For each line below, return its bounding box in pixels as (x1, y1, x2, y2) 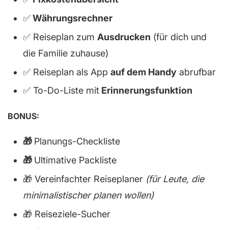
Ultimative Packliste (34, 155, 117, 166)
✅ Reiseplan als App (23, 66, 110, 77)
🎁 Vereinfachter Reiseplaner (23, 174, 146, 185)
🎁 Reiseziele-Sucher (23, 208, 110, 219)
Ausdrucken (97, 31, 151, 42)
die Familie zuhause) (23, 47, 108, 59)
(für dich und (151, 31, 207, 42)
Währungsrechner (31, 13, 112, 24)
